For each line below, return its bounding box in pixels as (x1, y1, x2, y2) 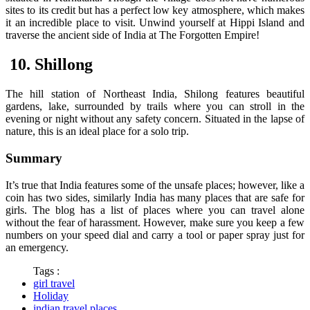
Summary (6, 150, 62, 165)
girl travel (33, 277, 75, 289)
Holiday (33, 289, 69, 302)
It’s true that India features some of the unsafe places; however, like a (6, 179, 304, 191)
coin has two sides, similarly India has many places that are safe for (6, 191, 304, 203)
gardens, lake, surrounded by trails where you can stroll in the (6, 100, 304, 113)
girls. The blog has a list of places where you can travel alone (6, 203, 304, 216)
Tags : (33, 264, 60, 277)
